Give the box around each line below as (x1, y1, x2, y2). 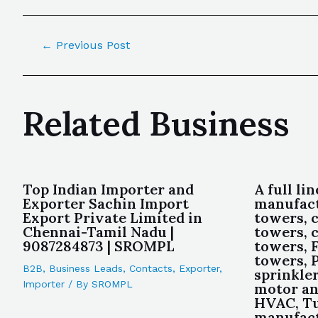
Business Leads (49, 263, 123, 274)
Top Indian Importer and (23, 180, 194, 198)
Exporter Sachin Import (23, 194, 189, 212)
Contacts (129, 263, 172, 274)
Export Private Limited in (23, 209, 202, 226)
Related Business (23, 102, 290, 145)
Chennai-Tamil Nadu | (23, 223, 174, 241)
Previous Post (52, 38, 130, 52)
